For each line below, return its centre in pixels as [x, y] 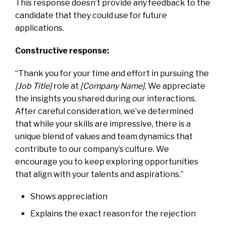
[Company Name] [112, 86]
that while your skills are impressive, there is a [103, 124]
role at [66, 86]
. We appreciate [175, 86]
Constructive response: [62, 50]
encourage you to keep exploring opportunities [107, 161]
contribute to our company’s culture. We [92, 149]
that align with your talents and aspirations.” [99, 174]
